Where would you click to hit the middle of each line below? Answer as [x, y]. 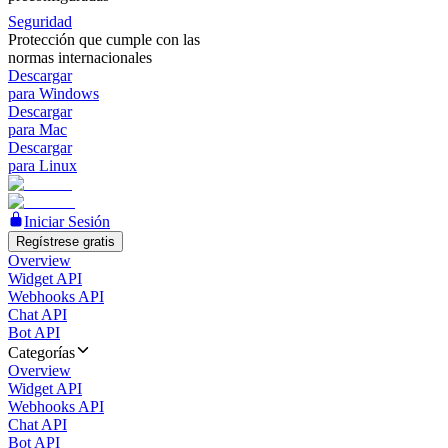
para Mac [37, 129]
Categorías [41, 352]
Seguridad [40, 21]
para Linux [42, 165]
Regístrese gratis [65, 241]
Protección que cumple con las [104, 39]
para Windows [53, 93]
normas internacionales [80, 57]
